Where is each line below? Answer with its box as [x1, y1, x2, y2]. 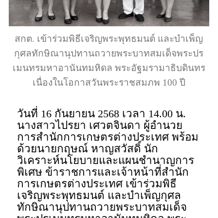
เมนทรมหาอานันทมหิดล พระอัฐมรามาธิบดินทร [12, 63, 205, 73]
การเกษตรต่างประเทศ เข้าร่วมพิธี [17, 177, 177, 190]
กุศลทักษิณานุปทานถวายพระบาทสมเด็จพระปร [14, 48, 204, 59]
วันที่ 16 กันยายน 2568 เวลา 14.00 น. [17, 107, 186, 120]
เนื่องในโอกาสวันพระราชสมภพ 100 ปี [32, 77, 185, 88]
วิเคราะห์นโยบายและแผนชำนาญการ [17, 154, 195, 166]
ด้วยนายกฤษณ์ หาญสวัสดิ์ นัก [17, 142, 159, 155]
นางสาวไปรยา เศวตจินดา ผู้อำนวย [17, 119, 183, 131]
